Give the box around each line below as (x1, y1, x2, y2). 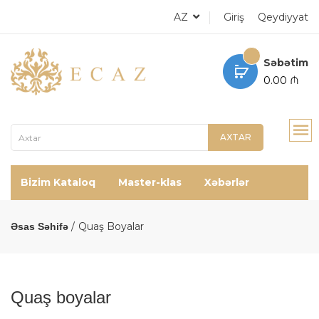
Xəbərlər (204, 175, 249, 189)
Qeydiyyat (258, 11, 308, 23)
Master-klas (118, 175, 182, 189)
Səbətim (263, 56, 308, 69)
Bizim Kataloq (21, 175, 95, 189)
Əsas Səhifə (11, 220, 68, 232)
